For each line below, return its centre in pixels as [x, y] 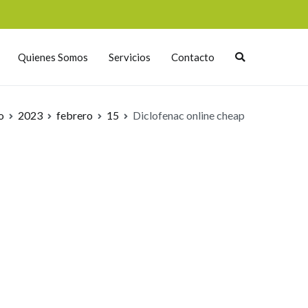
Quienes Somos [53, 57]
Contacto [193, 57]
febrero [75, 115]
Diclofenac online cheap [189, 115]
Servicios [130, 57]
